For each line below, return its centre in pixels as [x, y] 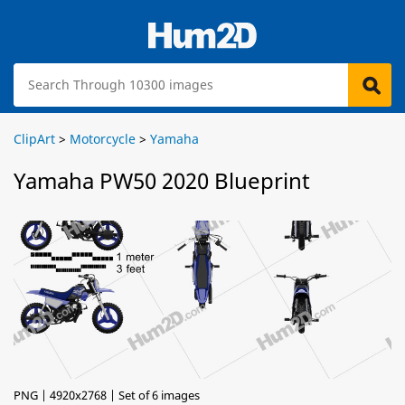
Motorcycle [103, 139]
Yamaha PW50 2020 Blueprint [162, 180]
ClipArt [34, 139]
